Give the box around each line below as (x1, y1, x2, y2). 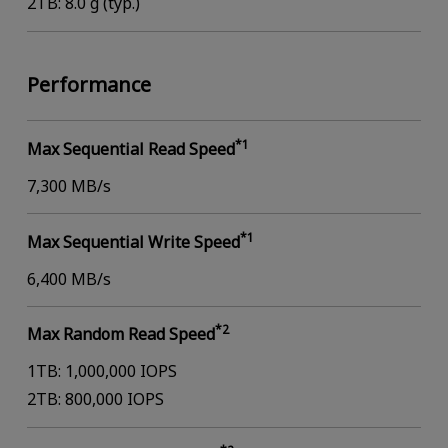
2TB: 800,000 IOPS (26, 388, 164, 411)
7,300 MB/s (26, 174, 111, 197)
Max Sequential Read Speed (26, 137, 235, 160)
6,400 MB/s (26, 267, 111, 290)
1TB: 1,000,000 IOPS (26, 360, 177, 383)
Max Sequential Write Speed (26, 230, 240, 253)
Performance (26, 71, 151, 99)
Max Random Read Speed (26, 323, 215, 346)
